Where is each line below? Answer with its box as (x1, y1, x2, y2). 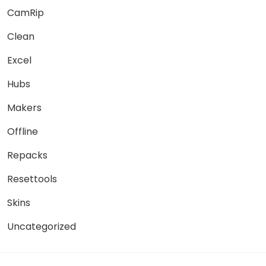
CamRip (7, 6, 44, 20)
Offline (7, 125, 38, 139)
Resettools (7, 172, 57, 186)
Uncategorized (7, 220, 76, 234)
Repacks (7, 148, 47, 163)
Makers (7, 101, 42, 115)
